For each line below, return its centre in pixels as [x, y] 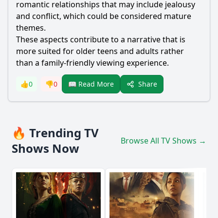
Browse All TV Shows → [163, 141]
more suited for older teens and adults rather [100, 51]
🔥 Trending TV [55, 133]
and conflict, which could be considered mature [104, 16]
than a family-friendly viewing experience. [92, 63]
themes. [31, 28]
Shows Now [45, 148]
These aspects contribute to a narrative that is [101, 39]
